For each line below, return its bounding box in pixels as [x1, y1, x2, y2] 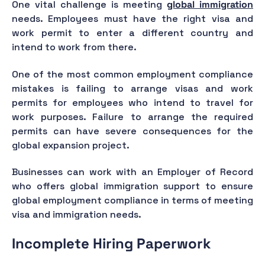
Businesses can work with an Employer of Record [12, 166, 253, 179]
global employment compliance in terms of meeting [12, 194, 253, 207]
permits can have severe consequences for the [12, 124, 253, 137]
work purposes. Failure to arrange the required [12, 110, 253, 123]
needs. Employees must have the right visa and [12, 12, 253, 25]
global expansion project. [12, 138, 130, 151]
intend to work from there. [12, 40, 137, 53]
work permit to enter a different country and [12, 26, 253, 39]
